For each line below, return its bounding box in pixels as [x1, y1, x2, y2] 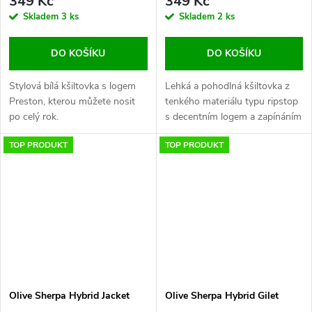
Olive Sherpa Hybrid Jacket [9, 288, 130, 302]
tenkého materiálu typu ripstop [164, 95, 298, 108]
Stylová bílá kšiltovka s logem [9, 79, 136, 93]
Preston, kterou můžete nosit [9, 95, 135, 108]
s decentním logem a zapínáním [164, 110, 302, 123]
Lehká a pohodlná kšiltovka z [164, 79, 290, 93]
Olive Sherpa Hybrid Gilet [164, 288, 279, 302]
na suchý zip [164, 125, 219, 139]
